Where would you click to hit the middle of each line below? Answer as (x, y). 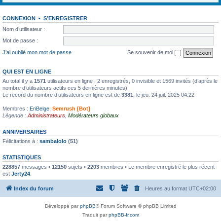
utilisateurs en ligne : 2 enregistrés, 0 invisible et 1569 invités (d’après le (132, 81)
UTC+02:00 (202, 188)
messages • (36, 166)
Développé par (62, 206)
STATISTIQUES (22, 157)
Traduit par (95, 215)
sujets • (77, 166)
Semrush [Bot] (71, 108)
